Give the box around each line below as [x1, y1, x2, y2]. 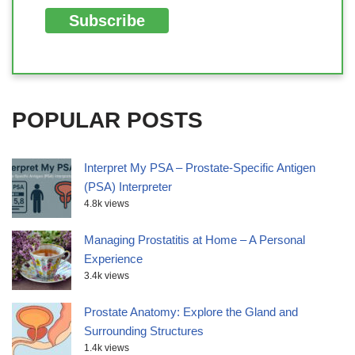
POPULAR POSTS [12, 107, 203, 132]
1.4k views [84, 342, 129, 353]
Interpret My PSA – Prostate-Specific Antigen [84, 160, 315, 174]
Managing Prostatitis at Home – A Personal [84, 232, 305, 246]
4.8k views [84, 197, 129, 209]
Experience [84, 251, 143, 265]
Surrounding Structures [84, 323, 204, 338]
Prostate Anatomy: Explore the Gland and [84, 304, 298, 319]
